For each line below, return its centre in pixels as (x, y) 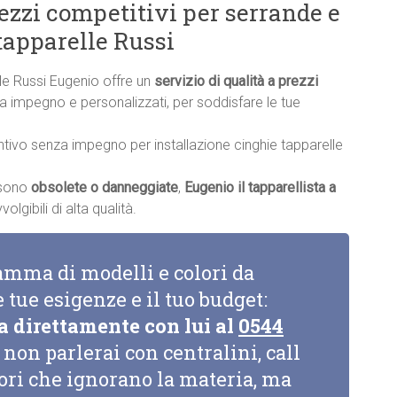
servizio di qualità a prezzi (236, 82)
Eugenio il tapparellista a (260, 188)
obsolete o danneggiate (105, 188)
